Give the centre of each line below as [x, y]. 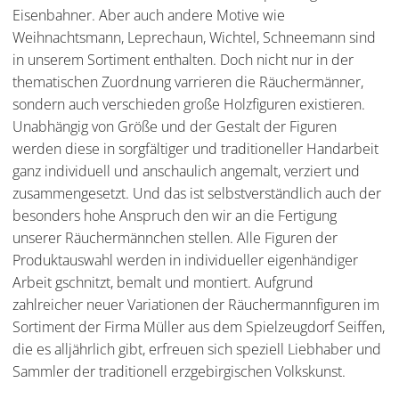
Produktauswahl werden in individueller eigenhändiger [185, 261]
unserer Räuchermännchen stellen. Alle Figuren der [175, 238]
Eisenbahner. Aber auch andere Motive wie [149, 16]
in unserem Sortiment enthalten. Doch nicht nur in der [183, 60]
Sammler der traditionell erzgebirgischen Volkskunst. [179, 372]
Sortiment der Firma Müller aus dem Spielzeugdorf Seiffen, [199, 327]
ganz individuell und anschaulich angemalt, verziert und [186, 171]
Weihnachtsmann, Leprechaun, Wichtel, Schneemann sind [194, 38]
